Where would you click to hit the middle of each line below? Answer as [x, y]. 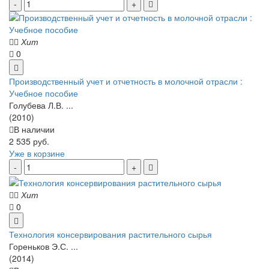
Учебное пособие [44, 93]
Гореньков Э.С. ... [44, 246]
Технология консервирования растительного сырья [110, 234]
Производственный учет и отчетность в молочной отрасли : [126, 81]
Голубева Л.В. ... [41, 105]
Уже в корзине [37, 153]
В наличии [34, 129]
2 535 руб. [29, 141]
